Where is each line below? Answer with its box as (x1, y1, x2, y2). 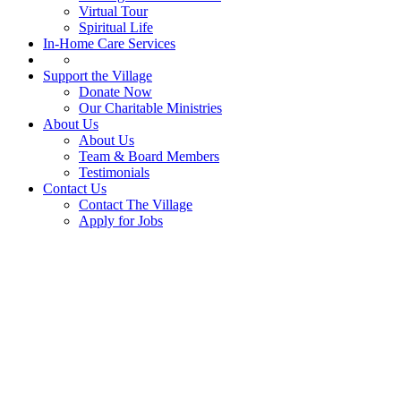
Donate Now (79, 84, 152, 99)
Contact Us (43, 181, 107, 196)
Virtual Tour (79, 4, 148, 19)
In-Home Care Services (43, 36, 175, 51)
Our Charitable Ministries (79, 100, 222, 115)
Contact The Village (79, 197, 192, 212)
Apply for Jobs (79, 213, 163, 228)
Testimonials (79, 165, 149, 180)
